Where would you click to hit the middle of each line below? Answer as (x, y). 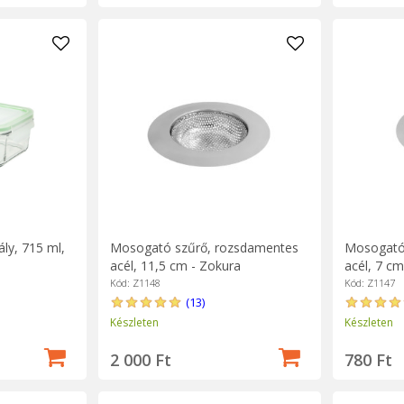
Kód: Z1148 (135, 282)
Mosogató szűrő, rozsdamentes (204, 247)
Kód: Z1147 (369, 282)
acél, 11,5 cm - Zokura (175, 265)
